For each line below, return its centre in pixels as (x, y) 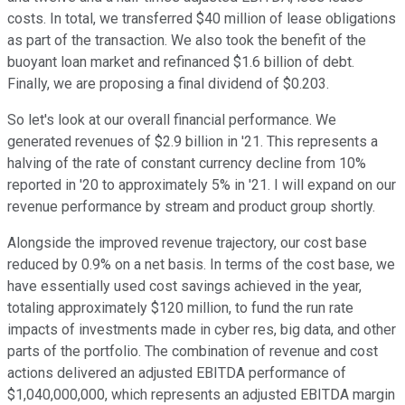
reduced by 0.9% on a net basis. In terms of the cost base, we (201, 265)
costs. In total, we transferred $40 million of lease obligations (202, 19)
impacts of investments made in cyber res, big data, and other (202, 330)
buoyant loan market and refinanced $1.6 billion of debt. (181, 62)
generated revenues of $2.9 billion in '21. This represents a (193, 142)
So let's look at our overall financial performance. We (172, 120)
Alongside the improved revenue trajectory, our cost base (187, 243)
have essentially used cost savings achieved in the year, (184, 287)
